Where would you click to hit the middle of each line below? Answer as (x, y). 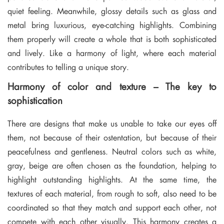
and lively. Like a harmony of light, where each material (112, 52)
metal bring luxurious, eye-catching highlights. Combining (112, 24)
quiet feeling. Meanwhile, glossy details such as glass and (112, 10)
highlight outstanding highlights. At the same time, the (112, 179)
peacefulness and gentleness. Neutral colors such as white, (112, 151)
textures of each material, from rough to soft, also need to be (112, 193)
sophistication (35, 100)
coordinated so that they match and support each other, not (112, 207)
